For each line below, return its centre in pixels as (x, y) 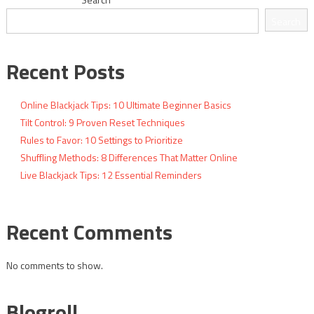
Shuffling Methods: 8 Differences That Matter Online (129, 157)
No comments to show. (54, 265)
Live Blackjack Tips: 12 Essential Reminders (111, 175)
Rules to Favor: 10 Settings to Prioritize (101, 139)
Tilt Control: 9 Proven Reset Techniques (102, 122)
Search (286, 21)
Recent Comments (89, 232)
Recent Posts (65, 71)
